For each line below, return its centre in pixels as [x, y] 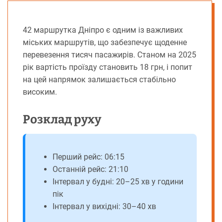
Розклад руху [62, 120]
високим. [40, 92]
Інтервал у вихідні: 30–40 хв [104, 207]
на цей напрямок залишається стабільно [99, 80]
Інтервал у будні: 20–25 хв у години [118, 182]
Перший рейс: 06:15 [88, 157]
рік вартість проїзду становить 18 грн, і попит [108, 67]
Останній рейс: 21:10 [90, 169]
